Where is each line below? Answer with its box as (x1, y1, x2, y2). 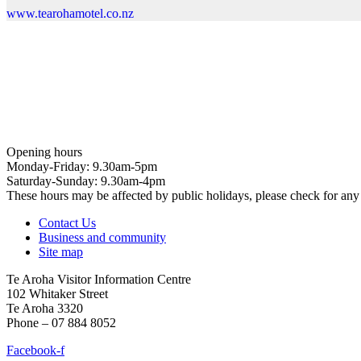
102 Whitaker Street (6, 287, 108, 301)
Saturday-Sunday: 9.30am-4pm (6, 174, 165, 189)
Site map (39, 245, 83, 259)
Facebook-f (6, 343, 64, 358)
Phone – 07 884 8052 (6, 316, 116, 330)
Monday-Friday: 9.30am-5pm (6, 160, 157, 174)
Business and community (39, 230, 166, 245)
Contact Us (39, 216, 96, 230)
